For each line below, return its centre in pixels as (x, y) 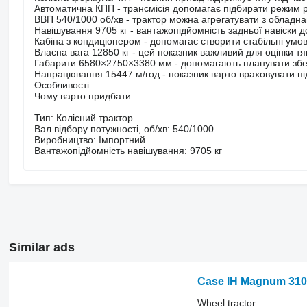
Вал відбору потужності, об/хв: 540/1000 (124, 128)
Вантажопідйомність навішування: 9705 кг (128, 150)
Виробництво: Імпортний (89, 139)
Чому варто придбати (82, 96)
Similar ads (41, 247)
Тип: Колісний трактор (83, 118)
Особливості (61, 85)
